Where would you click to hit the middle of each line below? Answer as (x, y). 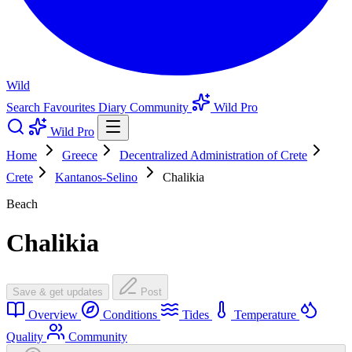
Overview (53, 315)
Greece (80, 156)
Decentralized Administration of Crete (213, 156)
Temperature (265, 315)
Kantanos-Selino (96, 178)
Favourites (71, 108)
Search (25, 108)
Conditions (130, 315)
